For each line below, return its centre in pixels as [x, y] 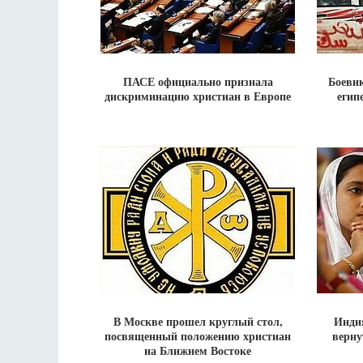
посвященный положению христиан [198, 336]
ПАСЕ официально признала [198, 81]
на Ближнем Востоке [198, 350]
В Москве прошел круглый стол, [198, 321]
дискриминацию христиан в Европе [198, 96]
